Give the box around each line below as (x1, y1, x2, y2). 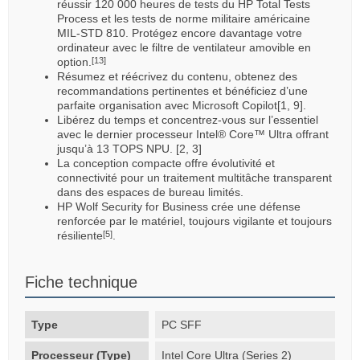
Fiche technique (25, 272, 137, 291)
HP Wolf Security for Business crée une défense (57, 199, 301, 213)
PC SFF (162, 317, 202, 331)
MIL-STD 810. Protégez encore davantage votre (57, 26, 302, 39)
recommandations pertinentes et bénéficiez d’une (57, 84, 308, 97)
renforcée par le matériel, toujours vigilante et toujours (57, 214, 332, 227)
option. (57, 55, 92, 68)
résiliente (57, 228, 103, 242)
